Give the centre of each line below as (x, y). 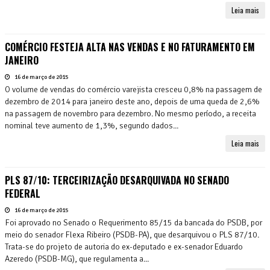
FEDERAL (23, 193)
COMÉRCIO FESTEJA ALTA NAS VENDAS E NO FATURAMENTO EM (130, 47)
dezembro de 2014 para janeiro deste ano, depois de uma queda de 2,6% (132, 101)
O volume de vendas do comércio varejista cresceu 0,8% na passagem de (133, 89)
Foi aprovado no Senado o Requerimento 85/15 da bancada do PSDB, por (133, 222)
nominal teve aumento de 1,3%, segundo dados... (92, 125)
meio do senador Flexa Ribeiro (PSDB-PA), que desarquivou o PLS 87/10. (132, 234)
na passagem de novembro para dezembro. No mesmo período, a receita (130, 113)
